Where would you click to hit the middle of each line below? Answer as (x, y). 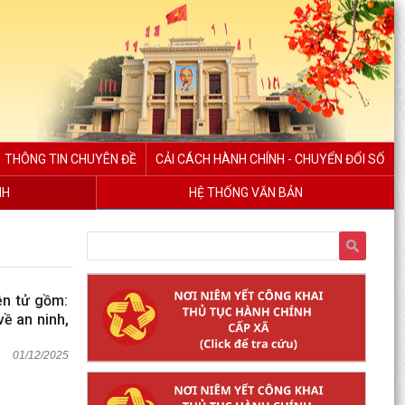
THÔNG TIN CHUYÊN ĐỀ (71, 159)
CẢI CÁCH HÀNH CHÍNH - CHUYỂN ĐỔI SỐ (270, 159)
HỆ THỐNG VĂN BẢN (245, 193)
